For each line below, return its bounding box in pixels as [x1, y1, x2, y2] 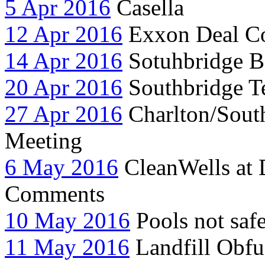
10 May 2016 [5, 207, 130, 233]
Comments [5, 180, 105, 206]
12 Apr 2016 [5, 21, 122, 47]
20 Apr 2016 [5, 74, 122, 100]
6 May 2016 [5, 154, 118, 180]
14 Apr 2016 [5, 47, 122, 73]
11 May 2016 [5, 234, 130, 260]
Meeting [5, 127, 82, 153]
